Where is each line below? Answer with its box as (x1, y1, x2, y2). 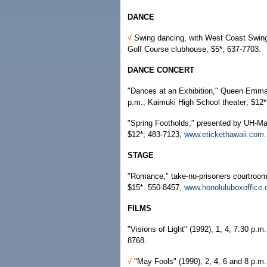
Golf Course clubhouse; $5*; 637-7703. (128, 45, 261, 54)
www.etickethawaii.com (184, 130, 264, 139)
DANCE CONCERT (128, 66, 194, 74)
